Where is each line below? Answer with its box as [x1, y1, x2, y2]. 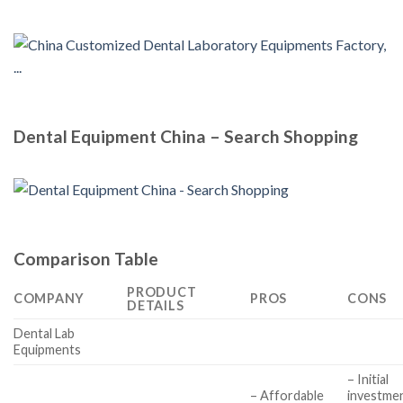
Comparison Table [13, 248, 158, 270]
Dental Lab [13, 325, 75, 341]
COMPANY [13, 290, 85, 306]
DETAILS [127, 297, 184, 313]
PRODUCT [127, 283, 197, 300]
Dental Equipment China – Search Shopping [13, 125, 358, 147]
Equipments [13, 341, 81, 357]
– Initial [347, 371, 390, 387]
